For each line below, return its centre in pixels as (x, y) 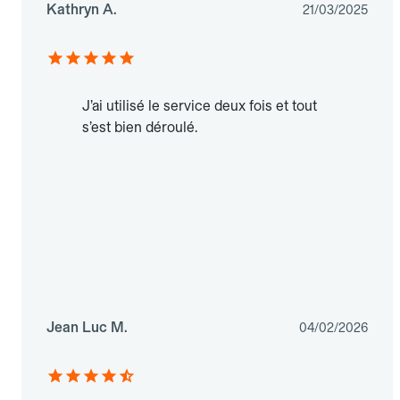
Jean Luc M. (87, 328)
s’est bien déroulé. (140, 128)
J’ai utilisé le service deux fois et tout (200, 106)
